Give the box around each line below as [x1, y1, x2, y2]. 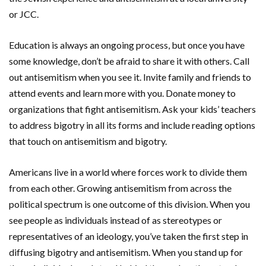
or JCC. [9, 8, 42, 20]
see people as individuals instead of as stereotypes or [9, 214, 222, 226]
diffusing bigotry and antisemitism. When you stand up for [9, 246, 243, 258]
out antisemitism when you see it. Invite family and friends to [9, 71, 251, 83]
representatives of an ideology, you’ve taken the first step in [9, 230, 248, 242]
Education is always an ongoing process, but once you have [9, 39, 245, 51]
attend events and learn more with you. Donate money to [9, 87, 236, 99]
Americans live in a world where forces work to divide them [9, 166, 247, 178]
